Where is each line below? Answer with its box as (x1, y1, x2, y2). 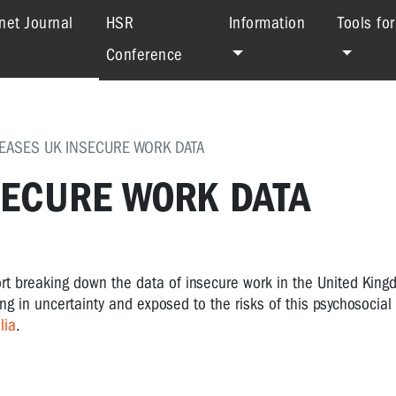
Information (228, 13, 306, 33)
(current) (72, 12, 132, 32)
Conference (105, 45, 183, 65)
